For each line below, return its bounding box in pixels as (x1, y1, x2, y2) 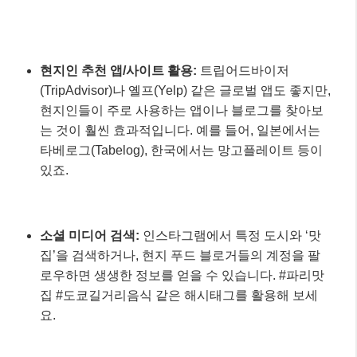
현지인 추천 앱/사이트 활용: (40, 63, 197, 77)
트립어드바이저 (197, 63, 289, 77)
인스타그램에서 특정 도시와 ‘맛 (139, 228, 321, 242)
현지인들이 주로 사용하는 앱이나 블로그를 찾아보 (40, 103, 324, 117)
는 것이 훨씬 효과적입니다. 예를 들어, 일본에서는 (40, 123, 320, 137)
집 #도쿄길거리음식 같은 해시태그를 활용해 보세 (40, 288, 318, 302)
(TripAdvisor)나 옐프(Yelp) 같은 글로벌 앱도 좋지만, (40, 83, 331, 97)
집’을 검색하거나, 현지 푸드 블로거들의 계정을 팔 (40, 248, 320, 262)
